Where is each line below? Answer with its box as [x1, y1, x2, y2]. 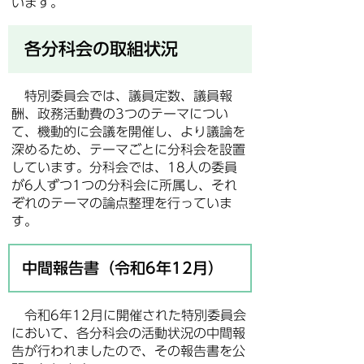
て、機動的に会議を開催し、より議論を [11, 125, 245, 138]
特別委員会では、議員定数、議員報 [11, 89, 232, 102]
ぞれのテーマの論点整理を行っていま [11, 197, 232, 210]
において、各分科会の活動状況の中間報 [11, 327, 245, 340]
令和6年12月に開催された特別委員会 [11, 309, 246, 322]
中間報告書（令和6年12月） [22, 260, 223, 275]
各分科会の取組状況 [24, 41, 178, 57]
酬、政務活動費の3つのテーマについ [11, 107, 228, 120]
